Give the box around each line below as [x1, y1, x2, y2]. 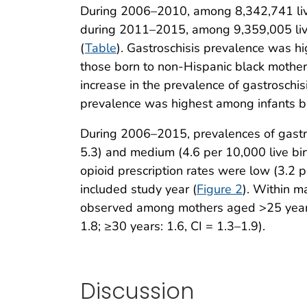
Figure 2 [197, 180, 243, 197]
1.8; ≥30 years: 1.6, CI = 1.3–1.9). [80, 217, 265, 234]
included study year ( [80, 180, 197, 197]
